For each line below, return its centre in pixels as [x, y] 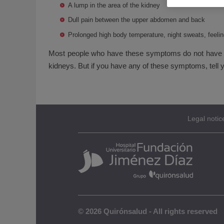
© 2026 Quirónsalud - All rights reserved [148, 211]
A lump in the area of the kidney [114, 5]
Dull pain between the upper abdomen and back [137, 20]
